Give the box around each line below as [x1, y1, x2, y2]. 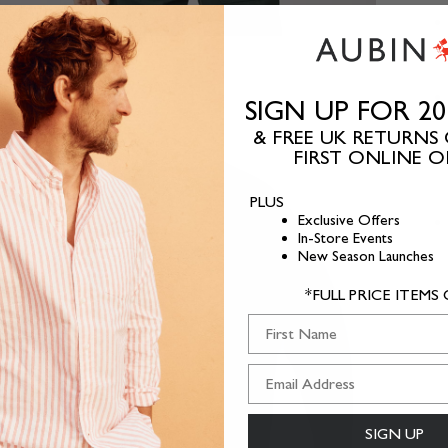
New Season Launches [298, 246, 434, 265]
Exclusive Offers [298, 210, 400, 229]
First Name [247, 312, 319, 332]
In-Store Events [298, 228, 393, 247]
